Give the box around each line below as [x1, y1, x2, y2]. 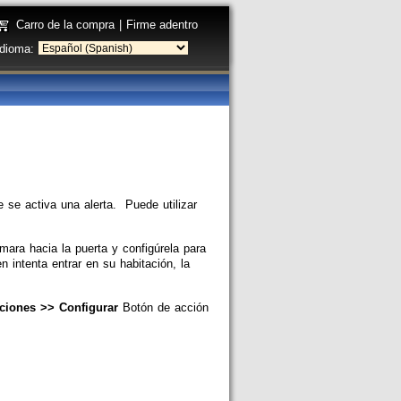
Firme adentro [126, 18, 198, 31]
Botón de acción [118, 301, 209, 315]
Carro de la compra [16, 18, 115, 31]
